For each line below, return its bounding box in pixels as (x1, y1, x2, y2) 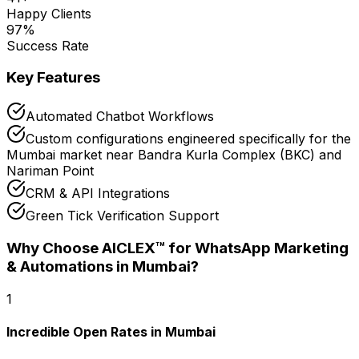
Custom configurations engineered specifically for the (26, 131, 351, 147)
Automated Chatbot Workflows (26, 108, 214, 125)
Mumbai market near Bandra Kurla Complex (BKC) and (6, 147, 341, 163)
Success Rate (6, 37, 89, 54)
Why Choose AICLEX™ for (6, 238, 195, 257)
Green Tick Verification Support (26, 208, 219, 224)
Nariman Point (6, 163, 94, 179)
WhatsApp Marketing (195, 238, 349, 257)
